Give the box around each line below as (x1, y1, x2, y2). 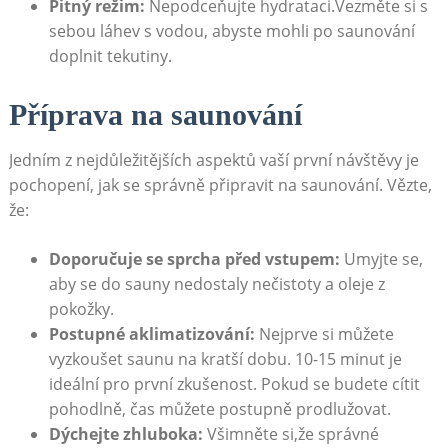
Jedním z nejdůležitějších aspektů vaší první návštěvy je (8, 148, 419, 171)
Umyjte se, (339, 247, 423, 270)
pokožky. (48, 297, 114, 320)
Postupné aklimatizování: (48, 322, 255, 345)
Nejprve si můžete (254, 322, 394, 345)
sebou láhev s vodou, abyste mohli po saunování (48, 19, 415, 42)
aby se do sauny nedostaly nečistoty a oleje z (48, 272, 385, 295)
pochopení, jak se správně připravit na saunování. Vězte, (8, 173, 432, 196)
